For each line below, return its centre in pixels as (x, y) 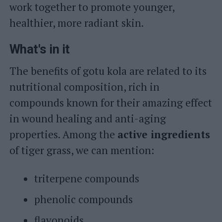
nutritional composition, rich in (84, 87)
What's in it (39, 49)
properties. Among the (63, 134)
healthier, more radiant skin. (76, 23)
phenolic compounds (83, 199)
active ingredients (164, 134)
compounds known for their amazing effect (111, 103)
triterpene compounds (86, 178)
